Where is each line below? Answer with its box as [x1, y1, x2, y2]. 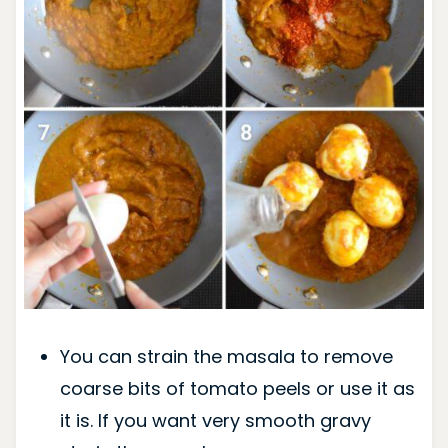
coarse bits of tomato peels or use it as [59, 376, 415, 402]
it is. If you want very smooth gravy [59, 408, 371, 434]
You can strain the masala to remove [59, 344, 393, 370]
